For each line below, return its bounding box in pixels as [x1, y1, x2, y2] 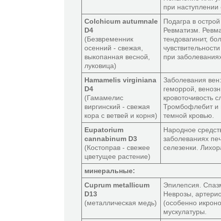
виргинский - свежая [84, 103, 150, 110]
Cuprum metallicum [84, 181, 149, 189]
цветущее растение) [84, 152, 150, 160]
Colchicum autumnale [84, 17, 158, 25]
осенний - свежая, [84, 44, 143, 52]
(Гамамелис [84, 94, 123, 102]
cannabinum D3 [84, 135, 137, 143]
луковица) [84, 62, 116, 70]
